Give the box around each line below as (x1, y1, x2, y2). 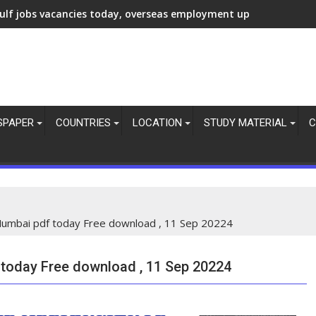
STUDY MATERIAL (204, 116, 287, 129)
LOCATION (133, 116, 182, 129)
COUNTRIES (56, 116, 111, 129)
